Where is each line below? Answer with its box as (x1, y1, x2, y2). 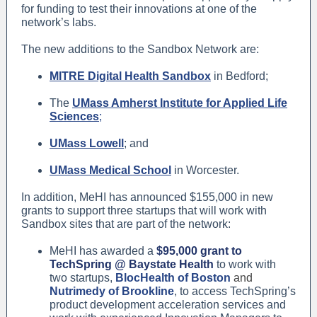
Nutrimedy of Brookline (50, 285, 174, 297)
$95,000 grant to (156, 245, 242, 257)
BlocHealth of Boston (115, 272, 231, 284)
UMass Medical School (50, 164, 171, 176)
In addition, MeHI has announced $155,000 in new (21, 191, 273, 203)
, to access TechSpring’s (174, 285, 296, 297)
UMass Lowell (50, 137, 124, 149)
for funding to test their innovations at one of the (21, 3, 257, 15)
